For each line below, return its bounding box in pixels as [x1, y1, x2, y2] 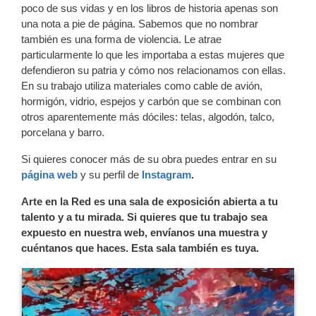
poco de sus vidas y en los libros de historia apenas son [21, 1, 278, 14]
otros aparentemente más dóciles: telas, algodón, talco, [21, 110, 274, 123]
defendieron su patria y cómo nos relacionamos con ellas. [21, 63, 286, 76]
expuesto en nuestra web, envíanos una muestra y [21, 226, 267, 238]
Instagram [142, 168, 191, 181]
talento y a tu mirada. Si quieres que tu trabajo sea [21, 210, 267, 223]
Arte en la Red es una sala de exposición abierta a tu [21, 195, 278, 207]
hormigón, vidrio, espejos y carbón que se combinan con [21, 95, 281, 107]
